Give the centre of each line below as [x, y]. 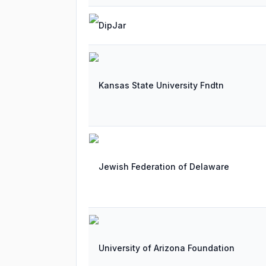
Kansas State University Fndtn [161, 85]
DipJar [112, 25]
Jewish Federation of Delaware [164, 167]
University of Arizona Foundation [167, 248]
